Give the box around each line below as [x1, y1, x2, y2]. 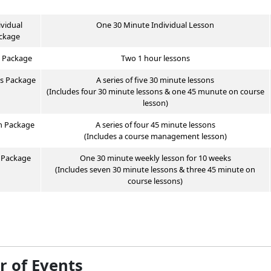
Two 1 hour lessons [120, 53, 190, 64]
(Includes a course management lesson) [83, 131, 227, 142]
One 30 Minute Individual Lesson [96, 19, 214, 31]
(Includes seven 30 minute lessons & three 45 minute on [55, 164, 255, 175]
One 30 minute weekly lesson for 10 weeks [79, 152, 231, 164]
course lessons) [128, 175, 183, 187]
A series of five [96, 74, 149, 86]
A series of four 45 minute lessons [95, 119, 215, 131]
